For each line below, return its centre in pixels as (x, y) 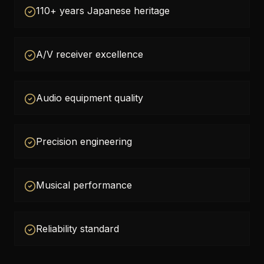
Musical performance (84, 185)
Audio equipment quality (90, 98)
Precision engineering (84, 141)
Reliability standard (77, 229)
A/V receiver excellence (90, 54)
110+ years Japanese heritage (103, 11)
